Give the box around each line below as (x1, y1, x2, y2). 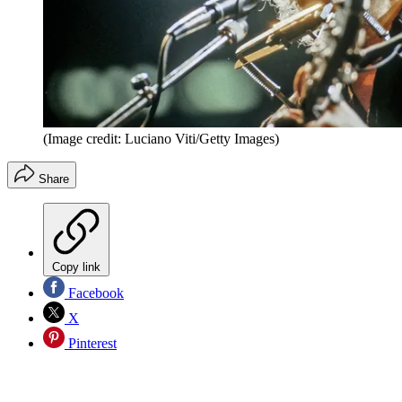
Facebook (65, 284, 124, 301)
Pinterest (65, 335, 117, 351)
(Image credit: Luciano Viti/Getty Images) (43, 130, 279, 146)
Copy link (52, 259, 100, 274)
